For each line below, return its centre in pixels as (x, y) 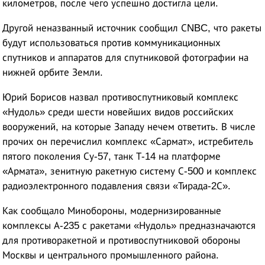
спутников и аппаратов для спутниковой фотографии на (126, 58)
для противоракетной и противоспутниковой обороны (122, 241)
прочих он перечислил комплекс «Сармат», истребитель (128, 142)
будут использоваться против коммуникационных (112, 43)
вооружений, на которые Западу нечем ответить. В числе (129, 127)
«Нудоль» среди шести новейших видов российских (118, 112)
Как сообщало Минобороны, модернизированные (112, 211)
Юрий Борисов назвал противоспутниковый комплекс (121, 98)
